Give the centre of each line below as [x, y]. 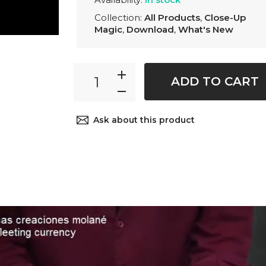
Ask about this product [144, 120]
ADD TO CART [215, 82]
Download [150, 30]
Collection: [119, 18]
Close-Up [225, 18]
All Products [172, 18]
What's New [206, 30]
